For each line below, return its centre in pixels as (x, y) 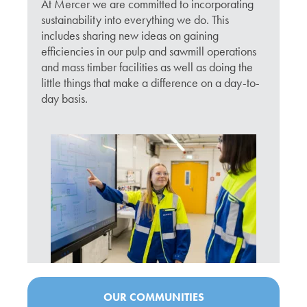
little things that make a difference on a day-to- (150, 83)
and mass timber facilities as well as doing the (147, 67)
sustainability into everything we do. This (135, 20)
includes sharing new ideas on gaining (130, 35)
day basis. (64, 98)
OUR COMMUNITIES (153, 297)
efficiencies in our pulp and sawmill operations (149, 51)
